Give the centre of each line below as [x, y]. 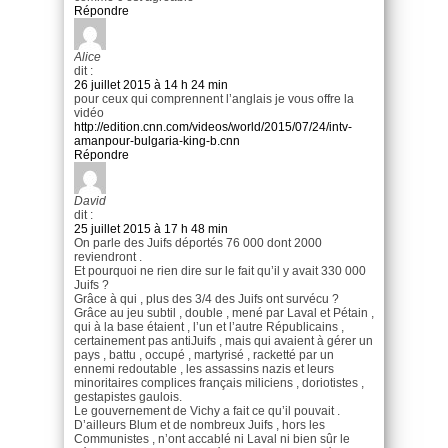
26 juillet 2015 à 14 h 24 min [151, 84]
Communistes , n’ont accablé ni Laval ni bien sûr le [212, 438]
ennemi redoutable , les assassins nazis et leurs [204, 368]
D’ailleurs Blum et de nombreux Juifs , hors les [199, 424]
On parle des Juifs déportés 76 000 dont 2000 [198, 242]
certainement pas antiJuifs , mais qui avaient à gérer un [223, 340]
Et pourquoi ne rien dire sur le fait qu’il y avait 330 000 [220, 270]
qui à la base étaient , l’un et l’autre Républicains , [209, 326]
